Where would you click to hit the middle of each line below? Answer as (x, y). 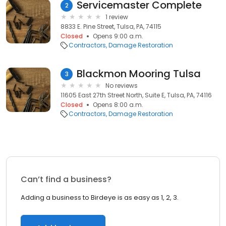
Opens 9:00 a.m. (118, 36)
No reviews (122, 86)
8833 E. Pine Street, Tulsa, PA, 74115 (111, 26)
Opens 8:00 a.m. (118, 105)
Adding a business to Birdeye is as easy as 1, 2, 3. (100, 197)
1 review (117, 17)
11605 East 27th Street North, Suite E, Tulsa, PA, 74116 (136, 95)
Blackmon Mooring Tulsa (139, 74)
